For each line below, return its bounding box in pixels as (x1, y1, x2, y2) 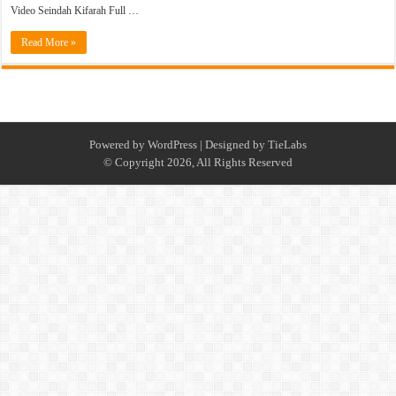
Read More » (21, 36, 77, 49)
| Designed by (197, 138, 268, 152)
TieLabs (268, 138, 307, 152)
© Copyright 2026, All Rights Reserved (103, 156, 293, 170)
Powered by (89, 138, 148, 152)
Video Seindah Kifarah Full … (11, 4, 140, 18)
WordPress (148, 138, 197, 152)
